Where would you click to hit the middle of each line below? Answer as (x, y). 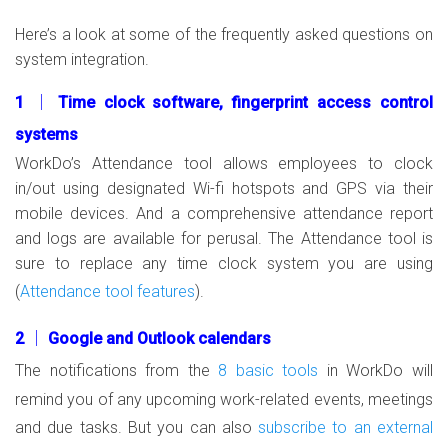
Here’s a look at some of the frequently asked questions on (224, 34)
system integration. (82, 59)
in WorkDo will (376, 370)
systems (46, 134)
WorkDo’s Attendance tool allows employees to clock (224, 163)
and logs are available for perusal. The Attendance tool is (224, 238)
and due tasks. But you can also (137, 427)
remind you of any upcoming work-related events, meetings (224, 399)
